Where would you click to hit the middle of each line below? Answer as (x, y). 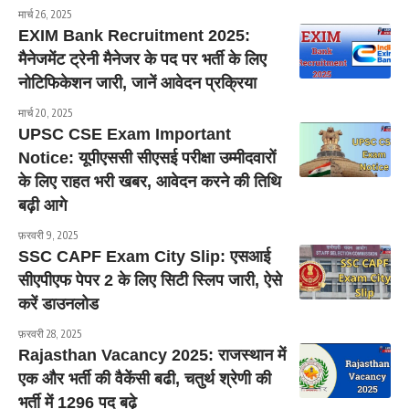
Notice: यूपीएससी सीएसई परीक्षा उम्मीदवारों (147, 157)
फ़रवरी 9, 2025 (48, 235)
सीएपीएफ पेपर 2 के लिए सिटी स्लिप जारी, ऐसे (150, 280)
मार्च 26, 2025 (45, 14)
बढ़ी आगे (42, 205)
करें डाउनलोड (58, 304)
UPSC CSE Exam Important (125, 134)
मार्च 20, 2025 (45, 112)
